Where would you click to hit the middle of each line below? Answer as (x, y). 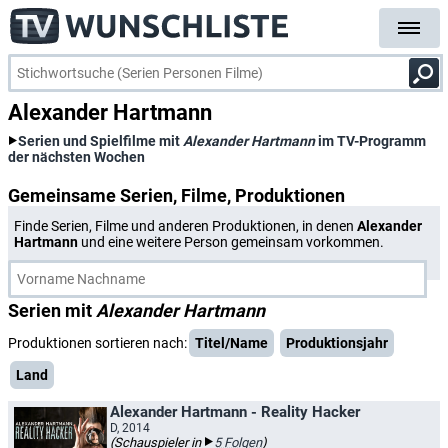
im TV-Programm (370, 141)
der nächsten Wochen (76, 157)
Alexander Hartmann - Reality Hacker (235, 412)
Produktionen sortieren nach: (97, 343)
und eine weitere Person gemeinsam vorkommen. (231, 242)
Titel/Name (231, 343)
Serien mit (52, 310)
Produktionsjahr (337, 343)
